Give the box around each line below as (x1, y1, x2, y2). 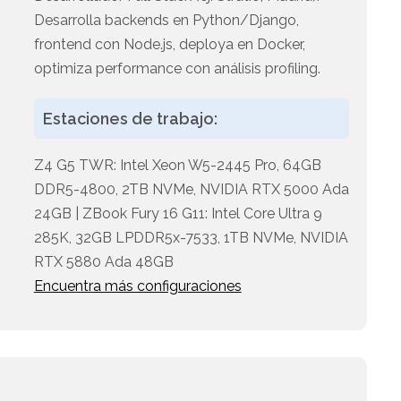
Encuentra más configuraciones (33, 277, 242, 295)
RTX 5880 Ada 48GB (33, 253, 174, 271)
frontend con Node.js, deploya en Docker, (33, 36, 305, 54)
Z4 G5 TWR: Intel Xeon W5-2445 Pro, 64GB (33, 157, 321, 175)
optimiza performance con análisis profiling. (33, 60, 320, 78)
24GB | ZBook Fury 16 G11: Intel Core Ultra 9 (33, 205, 322, 223)
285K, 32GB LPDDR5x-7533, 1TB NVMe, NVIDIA (33, 229, 348, 247)
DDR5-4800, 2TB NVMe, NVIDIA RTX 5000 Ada (33, 181, 349, 199)
